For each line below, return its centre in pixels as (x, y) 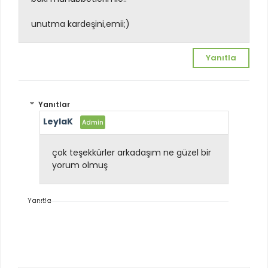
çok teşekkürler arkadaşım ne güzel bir (132, 153)
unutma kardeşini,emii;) (80, 24)
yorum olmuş (81, 165)
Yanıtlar (54, 105)
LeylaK (58, 122)
